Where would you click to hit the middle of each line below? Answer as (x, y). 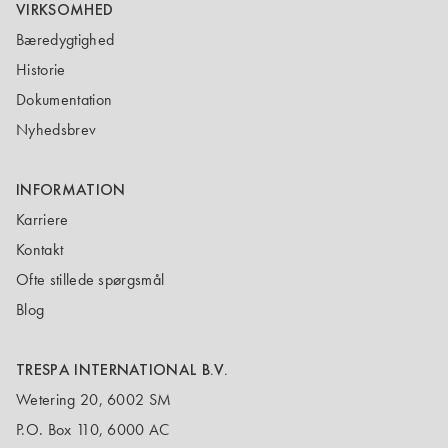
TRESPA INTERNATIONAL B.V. (122, 369)
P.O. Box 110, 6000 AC (93, 429)
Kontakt (40, 249)
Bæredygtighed (65, 39)
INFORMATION (71, 189)
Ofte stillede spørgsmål (90, 279)
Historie (41, 69)
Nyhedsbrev (56, 129)
